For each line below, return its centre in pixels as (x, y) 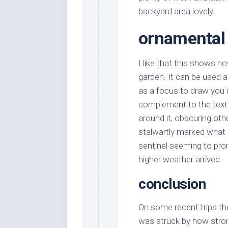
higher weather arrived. (180, 159)
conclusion (172, 184)
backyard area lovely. (177, 11)
